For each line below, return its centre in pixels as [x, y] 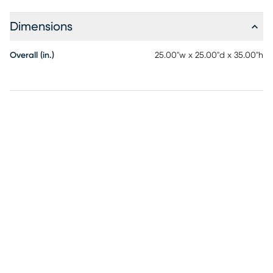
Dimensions [41, 27]
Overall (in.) [32, 55]
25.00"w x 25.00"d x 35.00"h [209, 55]
